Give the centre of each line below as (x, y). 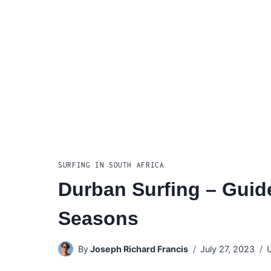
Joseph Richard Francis (139, 249)
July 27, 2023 (228, 249)
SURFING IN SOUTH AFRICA (111, 165)
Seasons (98, 218)
